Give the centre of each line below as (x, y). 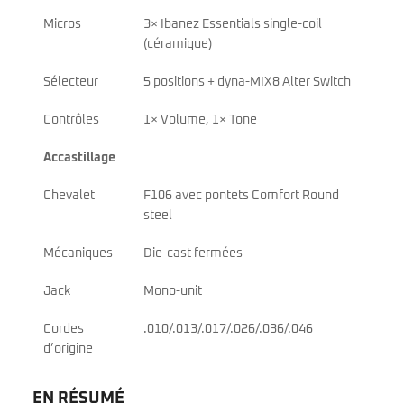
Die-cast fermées (193, 253)
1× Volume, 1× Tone (200, 119)
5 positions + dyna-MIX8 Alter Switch (247, 82)
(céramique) (178, 44)
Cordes (64, 329)
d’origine (68, 349)
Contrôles (71, 119)
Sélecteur (71, 82)
